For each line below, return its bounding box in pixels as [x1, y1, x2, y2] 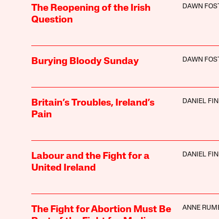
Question [31, 15, 73, 25]
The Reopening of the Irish [31, 3, 151, 13]
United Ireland [31, 163, 96, 173]
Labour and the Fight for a [31, 151, 150, 161]
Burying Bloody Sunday [31, 56, 139, 66]
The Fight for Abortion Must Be [31, 204, 171, 215]
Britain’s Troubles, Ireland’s [31, 98, 154, 108]
